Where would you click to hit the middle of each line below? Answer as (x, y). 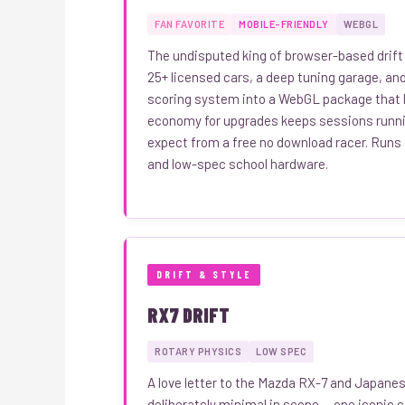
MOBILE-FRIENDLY (284, 24)
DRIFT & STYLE (204, 274)
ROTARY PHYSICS (198, 351)
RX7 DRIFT (188, 314)
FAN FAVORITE (189, 24)
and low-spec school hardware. (238, 163)
